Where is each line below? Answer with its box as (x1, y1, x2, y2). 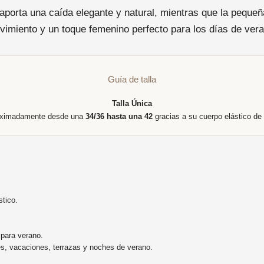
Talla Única (112, 99, 152, 108)
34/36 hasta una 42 (85, 112, 153, 121)
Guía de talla (108, 74, 156, 84)
